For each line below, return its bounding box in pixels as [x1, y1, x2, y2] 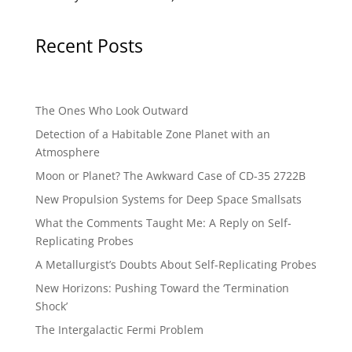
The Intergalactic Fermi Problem [35, 322, 203, 338]
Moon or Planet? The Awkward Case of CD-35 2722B [35, 168, 306, 184]
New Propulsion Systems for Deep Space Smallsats [35, 192, 302, 207]
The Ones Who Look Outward [35, 103, 189, 119]
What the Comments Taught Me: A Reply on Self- [35, 215, 291, 231]
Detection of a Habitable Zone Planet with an [35, 126, 270, 142]
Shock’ [35, 299, 68, 314]
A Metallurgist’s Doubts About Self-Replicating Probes [35, 257, 317, 273]
